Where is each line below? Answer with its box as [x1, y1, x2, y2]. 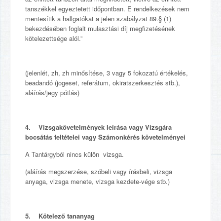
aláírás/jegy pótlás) [25, 88, 79, 97]
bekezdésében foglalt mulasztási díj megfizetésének [25, 24, 175, 33]
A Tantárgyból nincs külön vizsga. [25, 149, 124, 159]
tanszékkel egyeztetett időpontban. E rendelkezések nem [25, 4, 189, 13]
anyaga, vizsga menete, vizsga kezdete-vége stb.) [25, 177, 170, 186]
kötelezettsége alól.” [25, 34, 82, 43]
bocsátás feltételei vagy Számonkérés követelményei [25, 132, 185, 142]
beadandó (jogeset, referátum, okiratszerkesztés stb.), [25, 78, 180, 87]
